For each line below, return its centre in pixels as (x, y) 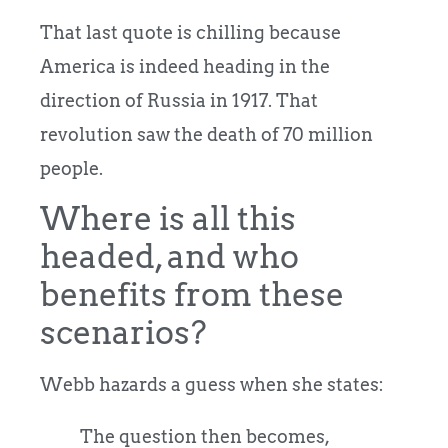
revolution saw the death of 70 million (206, 134)
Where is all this (168, 219)
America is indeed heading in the (185, 66)
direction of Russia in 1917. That (179, 100)
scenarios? (123, 333)
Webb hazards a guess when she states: (212, 385)
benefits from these (192, 295)
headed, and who (169, 257)
